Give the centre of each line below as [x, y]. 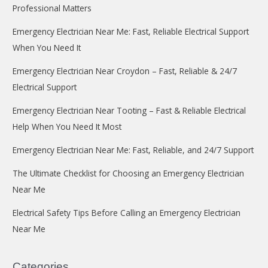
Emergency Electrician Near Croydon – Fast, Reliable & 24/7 [125, 71]
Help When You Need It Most [67, 126]
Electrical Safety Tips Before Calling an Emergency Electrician [127, 212]
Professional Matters [52, 8]
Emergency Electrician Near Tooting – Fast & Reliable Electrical [130, 110]
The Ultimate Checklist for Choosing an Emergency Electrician [129, 173]
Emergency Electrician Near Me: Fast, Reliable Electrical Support [131, 31]
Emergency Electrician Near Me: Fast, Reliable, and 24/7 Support [133, 150]
